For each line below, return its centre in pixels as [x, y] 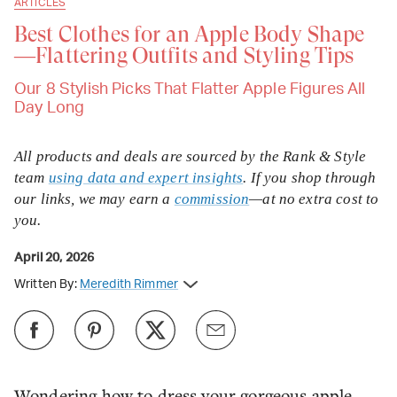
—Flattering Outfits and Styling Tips [184, 56]
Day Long [50, 108]
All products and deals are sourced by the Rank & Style [191, 156]
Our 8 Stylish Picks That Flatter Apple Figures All [190, 90]
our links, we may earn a [94, 199]
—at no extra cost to [314, 199]
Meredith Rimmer [129, 284]
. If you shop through [310, 178]
